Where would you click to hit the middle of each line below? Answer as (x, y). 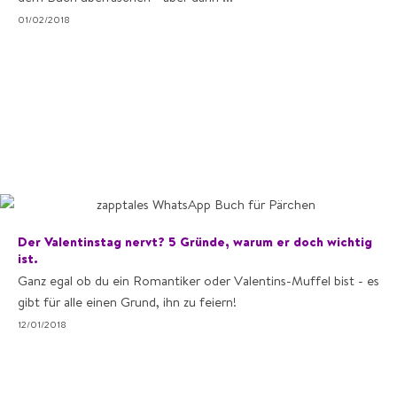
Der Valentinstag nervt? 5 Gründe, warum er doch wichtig (195, 241)
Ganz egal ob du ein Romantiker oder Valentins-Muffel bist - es (198, 280)
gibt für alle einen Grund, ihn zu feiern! (127, 302)
